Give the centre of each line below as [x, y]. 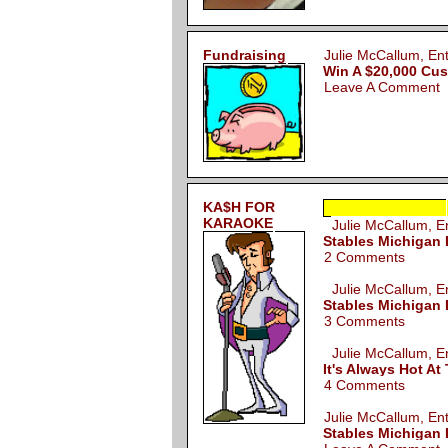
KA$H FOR [239, 207]
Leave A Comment [382, 87]
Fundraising [244, 55]
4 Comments [364, 385]
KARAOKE [238, 223]
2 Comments [364, 257]
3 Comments [364, 321]
